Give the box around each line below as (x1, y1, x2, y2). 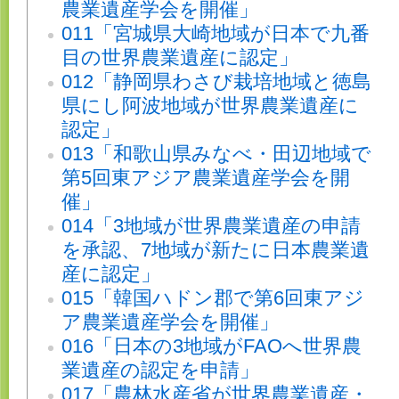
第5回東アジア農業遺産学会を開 (61, 167, 350, 190)
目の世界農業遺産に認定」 (61, 46, 298, 69)
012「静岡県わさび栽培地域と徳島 (61, 70, 371, 94)
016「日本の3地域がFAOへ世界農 (61, 335, 362, 358)
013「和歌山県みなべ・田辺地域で (61, 142, 371, 166)
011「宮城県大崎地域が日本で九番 (61, 22, 370, 45)
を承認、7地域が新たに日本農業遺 (61, 239, 370, 262)
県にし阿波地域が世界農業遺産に (61, 94, 359, 118)
